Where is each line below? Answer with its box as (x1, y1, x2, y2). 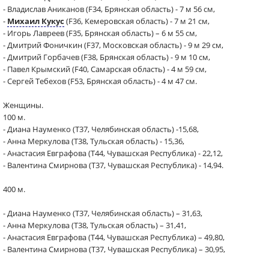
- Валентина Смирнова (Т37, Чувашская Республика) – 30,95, (3, 244, 225, 255)
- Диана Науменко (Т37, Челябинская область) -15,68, (3, 124, 199, 134)
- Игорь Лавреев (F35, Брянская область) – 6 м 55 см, (3, 28, 197, 38)
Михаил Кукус (7, 16, 64, 26)
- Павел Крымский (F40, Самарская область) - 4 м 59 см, (3, 64, 207, 74)
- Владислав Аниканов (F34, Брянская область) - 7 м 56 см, (3, 4, 215, 14)
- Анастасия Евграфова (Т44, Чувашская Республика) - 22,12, (3, 148, 223, 159)
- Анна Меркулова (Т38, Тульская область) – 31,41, (3, 220, 186, 231)
